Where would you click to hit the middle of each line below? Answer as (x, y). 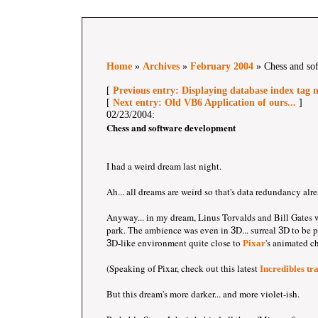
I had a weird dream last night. (164, 166)
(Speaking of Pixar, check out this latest (183, 268)
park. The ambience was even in (169, 230)
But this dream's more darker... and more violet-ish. (203, 294)
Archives (161, 66)
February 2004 (222, 66)
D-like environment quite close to (177, 243)
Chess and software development (171, 127)
